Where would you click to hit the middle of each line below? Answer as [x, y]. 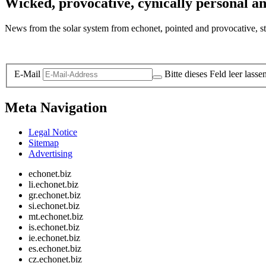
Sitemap [44, 143]
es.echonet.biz [55, 249]
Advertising [50, 154]
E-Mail [27, 74]
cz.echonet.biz [55, 259]
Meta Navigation [56, 107]
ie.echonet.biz [54, 238]
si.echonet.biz [54, 206]
